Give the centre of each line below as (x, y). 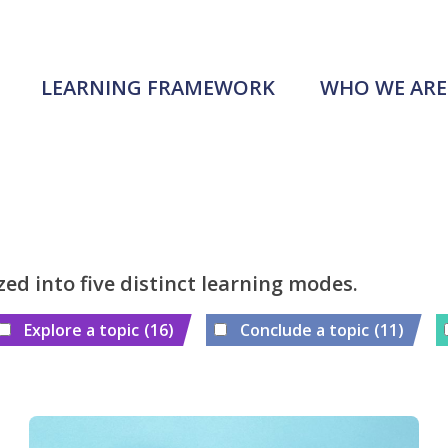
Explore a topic (81, 329)
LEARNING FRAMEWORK (158, 87)
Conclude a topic (304, 329)
